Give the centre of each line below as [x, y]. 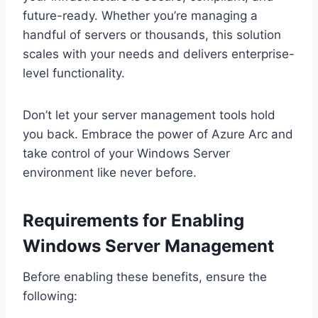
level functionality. [74, 73]
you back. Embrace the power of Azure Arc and [158, 135]
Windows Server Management [148, 246]
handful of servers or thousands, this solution [152, 35]
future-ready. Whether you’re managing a [140, 16]
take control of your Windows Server [126, 154]
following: [50, 296]
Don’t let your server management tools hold [149, 115]
